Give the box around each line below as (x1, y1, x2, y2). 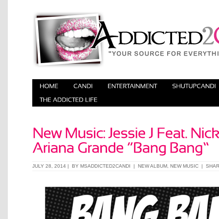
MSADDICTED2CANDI (80, 163, 131, 169)
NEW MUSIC (170, 163, 198, 169)
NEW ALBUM (138, 163, 167, 169)
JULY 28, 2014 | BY (32, 163, 80, 169)
